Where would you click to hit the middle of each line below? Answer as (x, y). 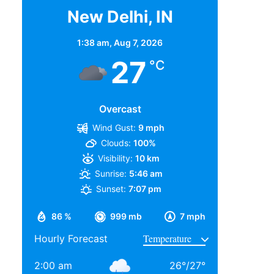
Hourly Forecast (71, 238)
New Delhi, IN (120, 17)
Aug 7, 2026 (138, 42)
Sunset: (111, 188)
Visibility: (115, 158)
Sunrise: (110, 173)
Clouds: (116, 143)
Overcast (120, 109)
